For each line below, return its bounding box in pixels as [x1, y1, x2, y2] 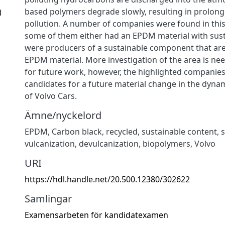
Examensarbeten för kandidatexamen [25, 209, 168, 220]
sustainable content [142, 126, 217, 137]
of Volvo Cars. [25, 90, 77, 101]
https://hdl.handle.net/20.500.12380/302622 [25, 173, 190, 185]
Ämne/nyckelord [25, 108, 101, 122]
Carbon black [52, 126, 102, 137]
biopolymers [143, 138, 190, 149]
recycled [106, 126, 138, 137]
